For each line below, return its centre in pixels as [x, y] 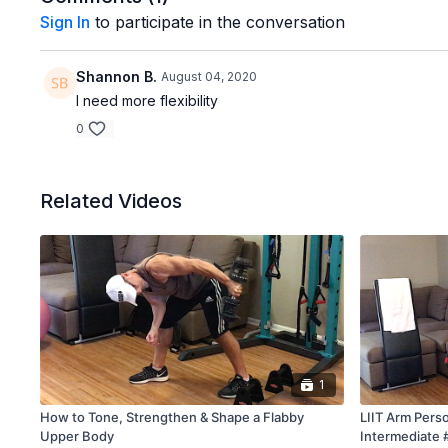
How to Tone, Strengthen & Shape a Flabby [172, 417]
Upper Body [77, 436]
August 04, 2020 [209, 76]
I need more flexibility [147, 100]
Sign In [65, 22]
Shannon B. [117, 76]
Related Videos [111, 201]
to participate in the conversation [218, 22]
